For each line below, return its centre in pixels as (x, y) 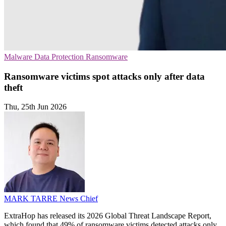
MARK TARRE (32, 199)
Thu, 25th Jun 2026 (35, 107)
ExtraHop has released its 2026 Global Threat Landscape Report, (108, 216)
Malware (19, 57)
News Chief (79, 199)
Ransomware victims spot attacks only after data (104, 76)
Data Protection (60, 57)
